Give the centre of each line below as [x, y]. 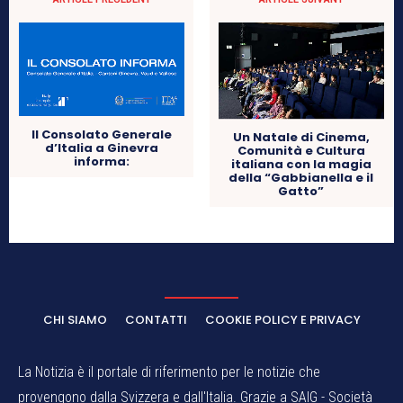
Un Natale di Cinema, [301, 137]
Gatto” [301, 191]
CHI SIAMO [75, 319]
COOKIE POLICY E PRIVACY [282, 319]
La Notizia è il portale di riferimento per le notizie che [169, 372]
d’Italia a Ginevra [102, 148]
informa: [102, 162]
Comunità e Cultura [301, 150]
